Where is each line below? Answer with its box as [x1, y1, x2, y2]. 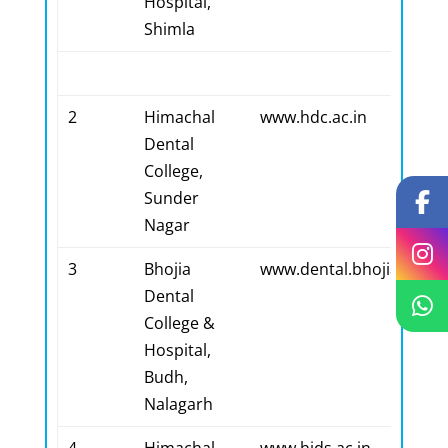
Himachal [143, 106, 215, 128]
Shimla [143, 18, 195, 40]
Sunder [143, 187, 199, 209]
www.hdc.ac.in [259, 106, 367, 128]
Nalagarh [143, 393, 213, 415]
